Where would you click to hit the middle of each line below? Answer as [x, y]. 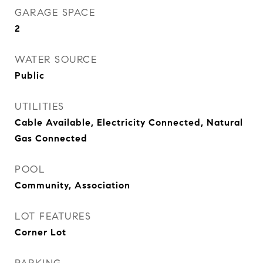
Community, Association [73, 185]
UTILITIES [40, 107]
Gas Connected [51, 138]
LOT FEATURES [53, 216]
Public [30, 75]
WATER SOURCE [56, 60]
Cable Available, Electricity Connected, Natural [129, 122]
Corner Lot [41, 232]
